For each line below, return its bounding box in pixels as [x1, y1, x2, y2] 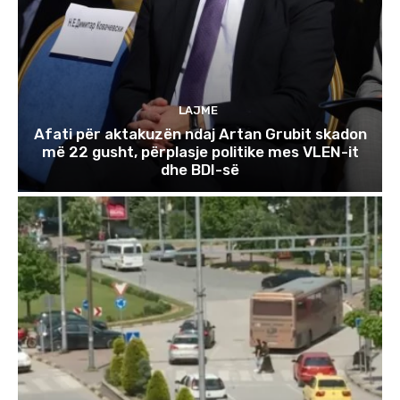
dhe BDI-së [161, 161, 239, 179]
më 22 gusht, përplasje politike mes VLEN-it [41, 143, 359, 162]
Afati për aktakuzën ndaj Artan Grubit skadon [33, 125, 367, 144]
